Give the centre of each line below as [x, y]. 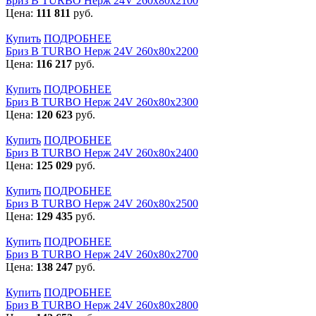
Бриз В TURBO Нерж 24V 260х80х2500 [102, 203]
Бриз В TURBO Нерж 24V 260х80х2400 [102, 152]
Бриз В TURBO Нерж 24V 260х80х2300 [102, 102]
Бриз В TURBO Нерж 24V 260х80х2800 [102, 305]
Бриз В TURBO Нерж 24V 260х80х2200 [102, 51]
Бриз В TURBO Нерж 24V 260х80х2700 [102, 254]
